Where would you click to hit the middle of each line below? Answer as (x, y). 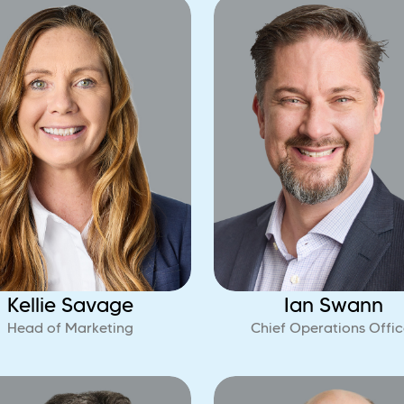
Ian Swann (333, 305)
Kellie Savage (71, 305)
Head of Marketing (71, 328)
